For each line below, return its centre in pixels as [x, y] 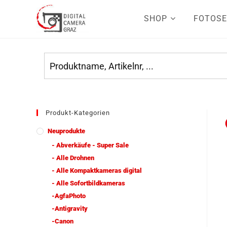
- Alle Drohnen [73, 158]
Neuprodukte [66, 131]
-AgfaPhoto [69, 196]
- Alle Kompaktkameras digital [97, 171]
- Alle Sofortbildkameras [88, 183]
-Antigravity [70, 209]
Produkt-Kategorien [78, 113]
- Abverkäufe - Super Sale [90, 145]
